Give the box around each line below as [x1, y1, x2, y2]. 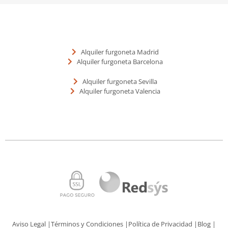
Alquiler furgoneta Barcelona [76, 56, 163, 66]
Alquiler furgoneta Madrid [80, 47, 159, 56]
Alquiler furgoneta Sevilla [82, 76, 157, 86]
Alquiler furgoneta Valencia [79, 86, 160, 96]
